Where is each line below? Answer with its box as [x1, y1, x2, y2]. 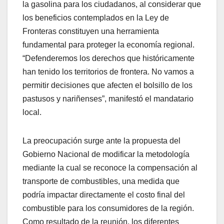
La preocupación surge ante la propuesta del [22, 136, 180, 145]
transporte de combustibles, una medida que [22, 177, 179, 186]
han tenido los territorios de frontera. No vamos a [22, 67, 194, 76]
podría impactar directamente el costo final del [22, 190, 185, 199]
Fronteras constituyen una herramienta [22, 27, 159, 36]
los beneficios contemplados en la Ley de [22, 13, 169, 22]
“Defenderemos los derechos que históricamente [22, 54, 194, 63]
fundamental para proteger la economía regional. [22, 40, 194, 49]
